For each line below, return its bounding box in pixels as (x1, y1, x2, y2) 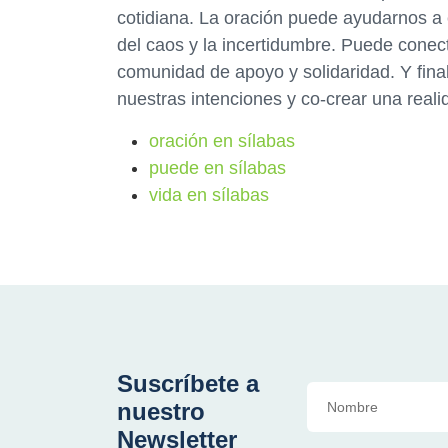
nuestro (117, 398, 205, 425)
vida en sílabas (149, 185, 269, 205)
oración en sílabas (149, 131, 295, 151)
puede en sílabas (149, 158, 286, 178)
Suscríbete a (117, 370, 259, 397)
